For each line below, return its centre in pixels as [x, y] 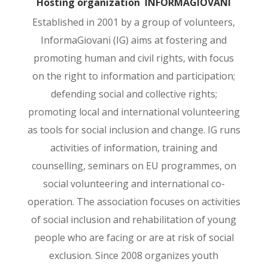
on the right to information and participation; [134, 76]
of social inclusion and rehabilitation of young [134, 220]
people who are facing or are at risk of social [134, 237]
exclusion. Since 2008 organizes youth [134, 255]
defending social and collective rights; [134, 94]
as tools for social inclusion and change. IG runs [134, 130]
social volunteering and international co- [134, 184]
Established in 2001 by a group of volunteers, [134, 22]
